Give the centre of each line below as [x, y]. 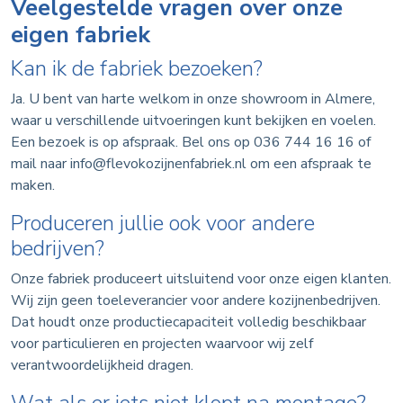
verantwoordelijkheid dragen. [102, 366]
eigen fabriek [81, 35]
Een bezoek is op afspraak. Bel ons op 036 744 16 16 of [191, 143]
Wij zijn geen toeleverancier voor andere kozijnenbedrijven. [196, 301]
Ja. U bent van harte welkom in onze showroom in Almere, [193, 99]
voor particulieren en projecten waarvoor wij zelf [162, 344]
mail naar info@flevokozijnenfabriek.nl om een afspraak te [191, 164]
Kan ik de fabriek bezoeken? [137, 69]
